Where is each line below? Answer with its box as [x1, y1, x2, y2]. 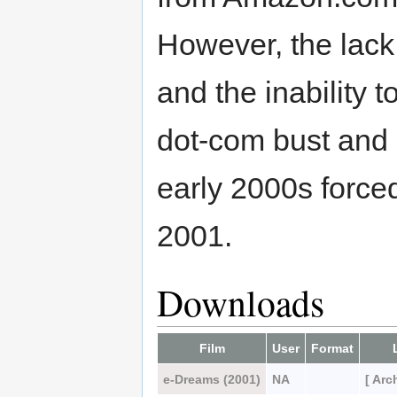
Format [311, 340, 354, 355]
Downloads [157, 277, 324, 328]
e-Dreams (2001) [163, 371, 261, 386]
